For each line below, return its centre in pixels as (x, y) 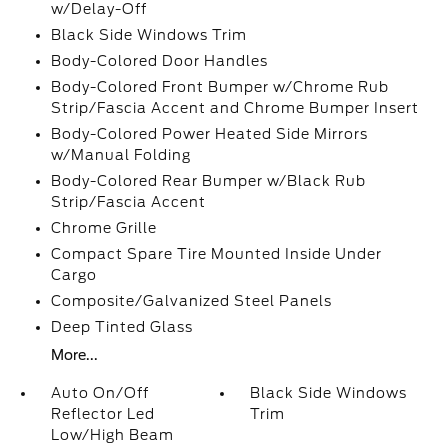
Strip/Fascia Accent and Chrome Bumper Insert (234, 108)
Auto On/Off (99, 393)
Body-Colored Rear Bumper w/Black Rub (208, 181)
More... (74, 355)
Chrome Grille (103, 228)
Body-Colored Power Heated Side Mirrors (209, 134)
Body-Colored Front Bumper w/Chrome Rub (219, 87)
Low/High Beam (112, 435)
